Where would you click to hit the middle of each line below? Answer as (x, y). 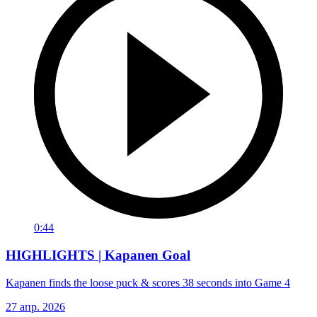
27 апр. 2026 (35, 306)
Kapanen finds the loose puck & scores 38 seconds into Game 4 (148, 282)
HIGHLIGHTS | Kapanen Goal (98, 255)
